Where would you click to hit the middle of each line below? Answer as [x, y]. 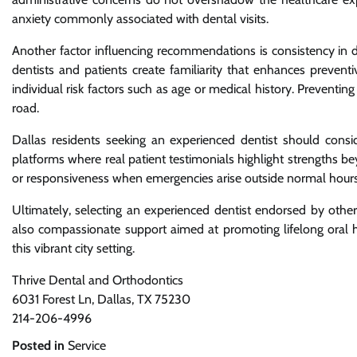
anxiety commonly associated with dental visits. [140, 18]
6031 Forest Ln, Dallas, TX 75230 [101, 299]
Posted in [40, 345]
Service [87, 345]
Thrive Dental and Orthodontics [98, 280]
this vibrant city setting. [73, 248]
